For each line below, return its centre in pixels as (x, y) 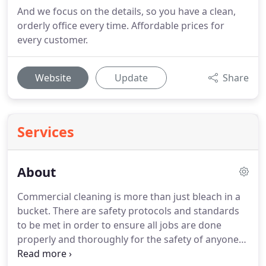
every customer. (53, 40)
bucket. (34, 211)
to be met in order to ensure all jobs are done (119, 225)
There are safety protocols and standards (145, 211)
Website (53, 78)
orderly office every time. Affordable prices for (121, 26)
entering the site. (56, 254)
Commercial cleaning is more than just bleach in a (129, 197)
